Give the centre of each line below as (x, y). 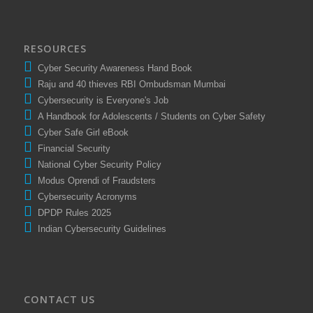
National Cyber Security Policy (96, 165)
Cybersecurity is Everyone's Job (100, 101)
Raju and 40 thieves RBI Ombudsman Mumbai (129, 85)
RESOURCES (55, 49)
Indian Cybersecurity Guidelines (99, 229)
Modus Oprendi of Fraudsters (94, 181)
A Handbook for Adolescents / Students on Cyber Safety (148, 117)
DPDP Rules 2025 (71, 213)
